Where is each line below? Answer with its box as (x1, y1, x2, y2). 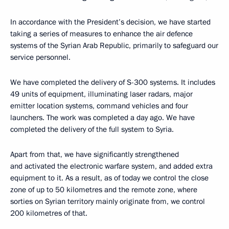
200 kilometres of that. (10, 208, 87, 218)
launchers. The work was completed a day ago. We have (10, 112, 195, 123)
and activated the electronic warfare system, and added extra (10, 161, 213, 171)
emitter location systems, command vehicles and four (10, 101, 188, 111)
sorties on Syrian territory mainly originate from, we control (10, 196, 205, 207)
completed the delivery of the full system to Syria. (10, 124, 174, 134)
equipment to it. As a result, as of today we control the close (10, 173, 209, 183)
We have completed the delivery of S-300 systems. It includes (10, 77, 215, 87)
